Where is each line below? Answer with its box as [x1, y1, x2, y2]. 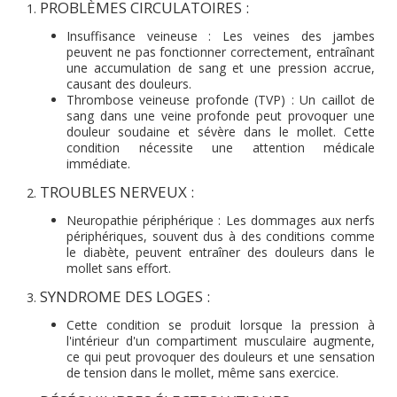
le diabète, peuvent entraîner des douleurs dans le [66, 244, 375, 261]
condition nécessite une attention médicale [66, 139, 375, 156]
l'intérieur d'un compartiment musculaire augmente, [66, 332, 375, 349]
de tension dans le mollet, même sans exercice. [66, 364, 339, 381]
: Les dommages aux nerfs [214, 212, 376, 229]
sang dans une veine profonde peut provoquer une [66, 107, 375, 124]
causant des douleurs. [66, 75, 191, 92]
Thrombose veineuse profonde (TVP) [66, 91, 286, 108]
